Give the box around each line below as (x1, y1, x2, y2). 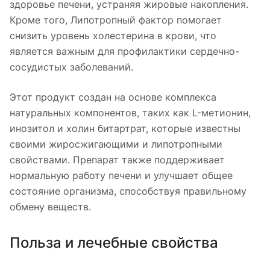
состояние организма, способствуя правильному (10, 184, 246, 197)
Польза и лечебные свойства (10, 233, 218, 251)
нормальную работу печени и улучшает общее (10, 169, 233, 181)
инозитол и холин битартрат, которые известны (10, 122, 240, 134)
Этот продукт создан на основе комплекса (10, 90, 216, 103)
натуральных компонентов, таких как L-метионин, (10, 106, 251, 119)
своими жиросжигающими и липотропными (10, 137, 222, 150)
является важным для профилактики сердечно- (10, 45, 239, 57)
